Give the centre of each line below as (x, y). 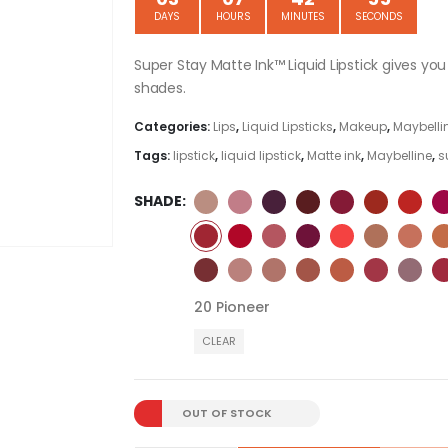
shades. (160, 87)
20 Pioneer (232, 306)
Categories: (173, 127)
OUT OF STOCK (227, 412)
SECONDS (379, 16)
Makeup (363, 127)
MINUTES (303, 16)
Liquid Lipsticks (287, 127)
